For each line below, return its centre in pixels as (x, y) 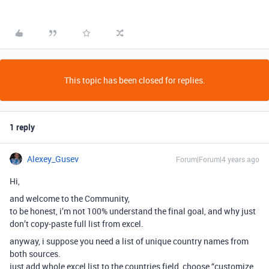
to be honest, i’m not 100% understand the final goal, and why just (133, 211)
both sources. (35, 254)
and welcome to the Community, (70, 198)
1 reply (22, 127)
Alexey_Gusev (53, 159)
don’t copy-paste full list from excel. (77, 224)
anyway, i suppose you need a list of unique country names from (129, 241)
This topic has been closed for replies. (134, 80)
